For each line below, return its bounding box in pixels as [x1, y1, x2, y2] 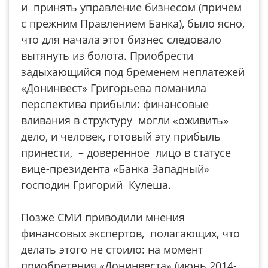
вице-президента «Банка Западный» [21, 162, 209, 176]
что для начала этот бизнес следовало [21, 32, 221, 47]
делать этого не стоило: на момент [21, 242, 203, 257]
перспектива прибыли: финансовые [21, 97, 209, 111]
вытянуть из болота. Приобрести [21, 48, 193, 63]
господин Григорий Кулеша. [21, 178, 171, 192]
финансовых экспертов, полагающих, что [21, 226, 240, 240]
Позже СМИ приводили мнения [21, 210, 185, 224]
